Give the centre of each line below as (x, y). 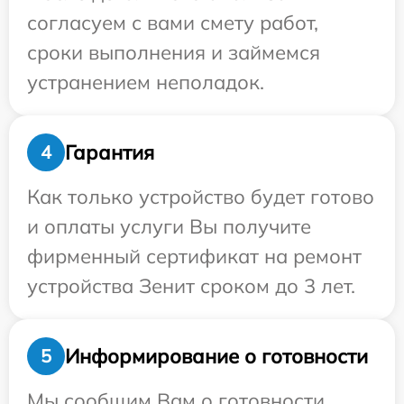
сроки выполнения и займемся (174, 52)
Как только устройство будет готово (201, 197)
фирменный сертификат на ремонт (194, 256)
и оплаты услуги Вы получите (169, 226)
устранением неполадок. (146, 82)
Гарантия (110, 152)
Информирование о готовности (216, 356)
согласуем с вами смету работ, (173, 23)
